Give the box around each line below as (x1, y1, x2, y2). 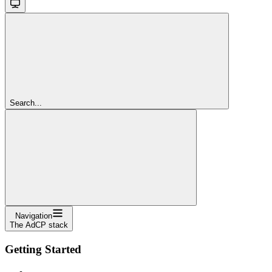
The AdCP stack (10, 220, 68, 229)
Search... (10, 98, 42, 107)
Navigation (15, 211, 52, 220)
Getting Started (5, 242, 81, 256)
